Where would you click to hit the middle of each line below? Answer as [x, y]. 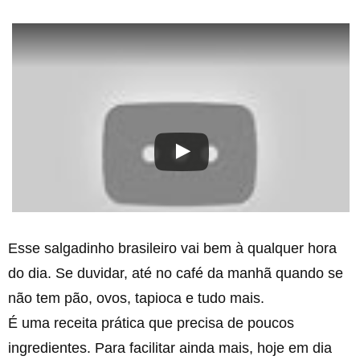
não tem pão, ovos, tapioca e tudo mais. [136, 299]
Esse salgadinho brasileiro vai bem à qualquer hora [172, 249]
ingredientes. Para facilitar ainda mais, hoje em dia [170, 348]
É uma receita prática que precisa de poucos [151, 323]
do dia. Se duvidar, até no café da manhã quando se [176, 274]
